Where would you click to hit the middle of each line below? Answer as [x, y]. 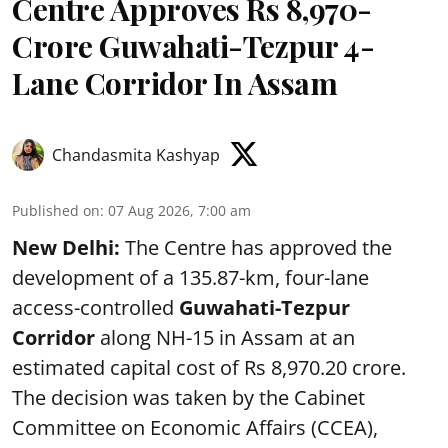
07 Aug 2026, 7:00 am [179, 210]
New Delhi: [66, 247]
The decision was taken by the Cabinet [188, 397]
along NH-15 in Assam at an [225, 337]
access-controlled [95, 307]
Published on [56, 210]
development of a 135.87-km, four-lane [190, 277]
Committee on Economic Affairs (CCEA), [195, 427]
